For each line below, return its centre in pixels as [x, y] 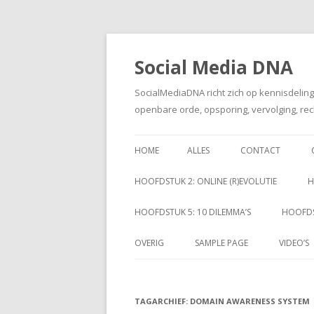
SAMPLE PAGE [221, 243]
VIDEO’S [294, 243]
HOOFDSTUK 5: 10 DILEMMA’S [193, 212]
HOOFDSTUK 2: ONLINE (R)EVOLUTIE [206, 181]
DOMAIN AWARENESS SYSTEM [250, 301]
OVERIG [149, 243]
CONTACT [260, 150]
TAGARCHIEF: [162, 301]
